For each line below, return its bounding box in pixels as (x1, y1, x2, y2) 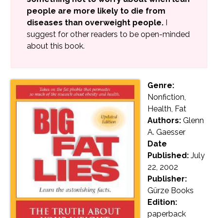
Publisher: (147, 174, 187, 183)
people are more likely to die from (27, 6, 166, 16)
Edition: (147, 197, 178, 207)
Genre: (147, 80, 175, 90)
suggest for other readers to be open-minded (27, 29, 190, 39)
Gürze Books (147, 185, 194, 195)
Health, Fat (147, 104, 187, 113)
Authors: (147, 115, 183, 125)
